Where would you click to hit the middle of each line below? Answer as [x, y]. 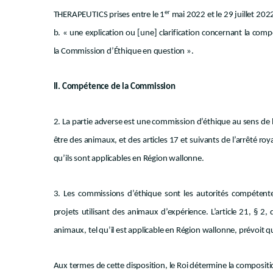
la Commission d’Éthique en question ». [123, 51]
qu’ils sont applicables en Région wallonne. [129, 159]
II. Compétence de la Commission [114, 87]
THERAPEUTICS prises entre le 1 [109, 15]
